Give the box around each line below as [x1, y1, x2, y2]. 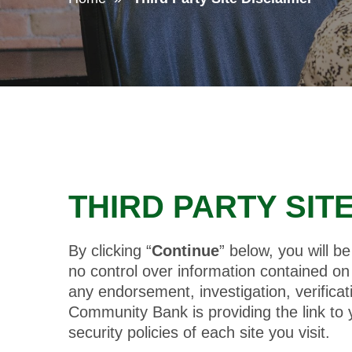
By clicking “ [68, 241, 152, 259]
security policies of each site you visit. [68, 323, 330, 341]
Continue [152, 241, 219, 259]
